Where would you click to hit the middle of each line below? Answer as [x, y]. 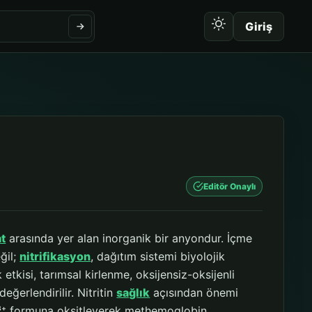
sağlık [133, 292]
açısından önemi [194, 292]
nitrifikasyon [55, 256]
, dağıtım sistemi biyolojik [158, 256]
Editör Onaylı [229, 186]
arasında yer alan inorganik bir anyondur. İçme [129, 238]
